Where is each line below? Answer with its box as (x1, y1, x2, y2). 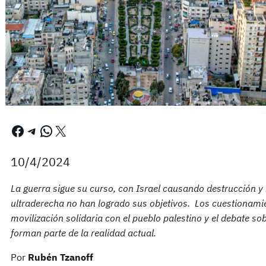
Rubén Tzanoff (28, 251, 93, 263)
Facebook (10, 121, 18, 140)
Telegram (24, 121, 37, 140)
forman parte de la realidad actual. (11, 227, 156, 239)
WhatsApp (39, 121, 47, 140)
